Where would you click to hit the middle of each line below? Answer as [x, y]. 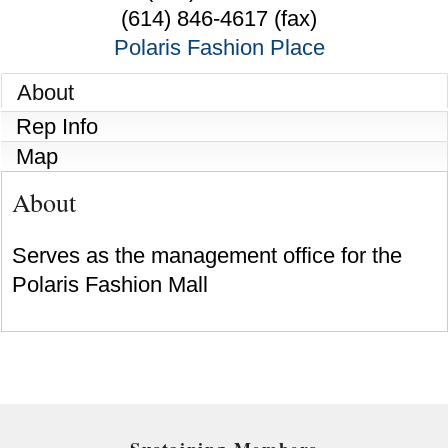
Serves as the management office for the [206, 255]
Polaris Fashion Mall [109, 284]
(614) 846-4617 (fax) [219, 19]
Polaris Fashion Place [219, 48]
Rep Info [56, 127]
